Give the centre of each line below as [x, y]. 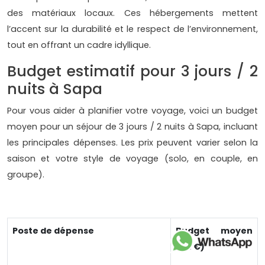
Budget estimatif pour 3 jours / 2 [132, 72]
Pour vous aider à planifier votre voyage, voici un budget [132, 111]
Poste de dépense [53, 231]
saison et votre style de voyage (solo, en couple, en [132, 159]
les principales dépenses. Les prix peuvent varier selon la [132, 143]
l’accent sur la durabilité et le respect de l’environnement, [132, 29]
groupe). [26, 175]
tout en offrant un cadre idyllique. [79, 45]
